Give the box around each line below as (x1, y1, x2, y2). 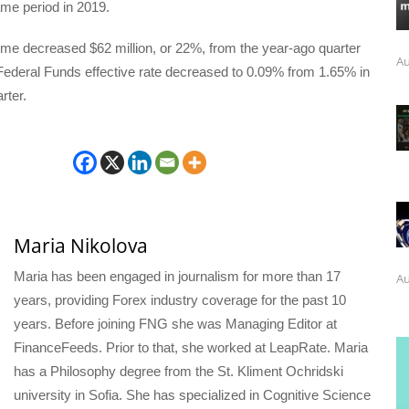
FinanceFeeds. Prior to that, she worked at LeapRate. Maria (13, 339, 368, 355)
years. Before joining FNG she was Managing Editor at (13, 315, 337, 331)
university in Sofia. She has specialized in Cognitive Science (13, 386, 371, 403)
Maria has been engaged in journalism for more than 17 (13, 267, 341, 284)
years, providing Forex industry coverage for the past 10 (13, 291, 346, 308)
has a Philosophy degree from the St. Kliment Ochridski (13, 362, 343, 379)
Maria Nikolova (13, 232, 148, 258)
